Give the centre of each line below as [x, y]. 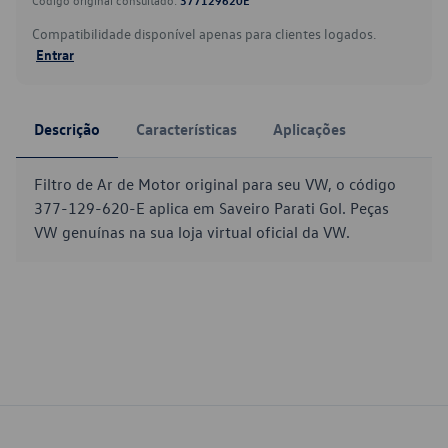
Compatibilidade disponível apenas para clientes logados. [204, 33]
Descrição [67, 129]
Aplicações [309, 129]
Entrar [55, 54]
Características [186, 129]
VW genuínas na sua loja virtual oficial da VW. [192, 232]
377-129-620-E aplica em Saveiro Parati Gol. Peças [211, 208]
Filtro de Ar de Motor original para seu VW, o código [215, 184]
